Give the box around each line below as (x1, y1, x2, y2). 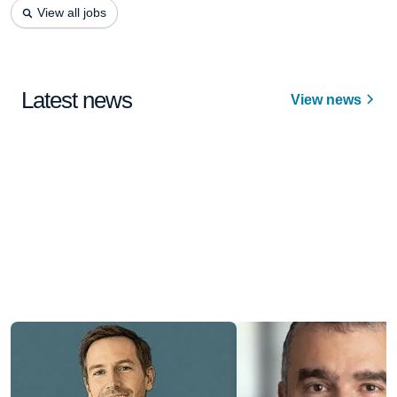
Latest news (21, 87, 132, 113)
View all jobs (37, 5, 106, 19)
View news (291, 92, 365, 107)
